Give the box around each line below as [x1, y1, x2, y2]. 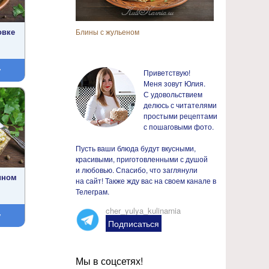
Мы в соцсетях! [76, 254, 143, 268]
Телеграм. [76, 186, 109, 196]
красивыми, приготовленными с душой [76, 154, 208, 164]
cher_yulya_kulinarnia [106, 205, 181, 216]
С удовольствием [144, 89, 202, 99]
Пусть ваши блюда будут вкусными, [76, 143, 196, 153]
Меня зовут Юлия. [144, 78, 205, 88]
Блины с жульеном [76, 26, 139, 37]
